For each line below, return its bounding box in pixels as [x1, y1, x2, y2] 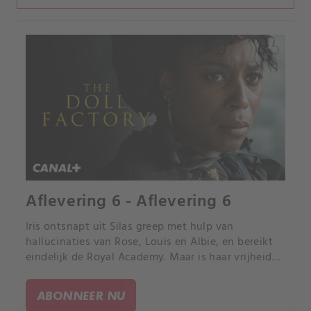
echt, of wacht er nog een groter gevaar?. [26, 264, 235, 283]
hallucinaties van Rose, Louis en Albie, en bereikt [26, 233, 273, 252]
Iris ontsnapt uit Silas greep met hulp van [26, 218, 234, 237]
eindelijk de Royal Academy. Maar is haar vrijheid [26, 249, 272, 267]
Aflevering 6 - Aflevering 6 [26, 189, 232, 216]
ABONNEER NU [37, 288, 126, 303]
